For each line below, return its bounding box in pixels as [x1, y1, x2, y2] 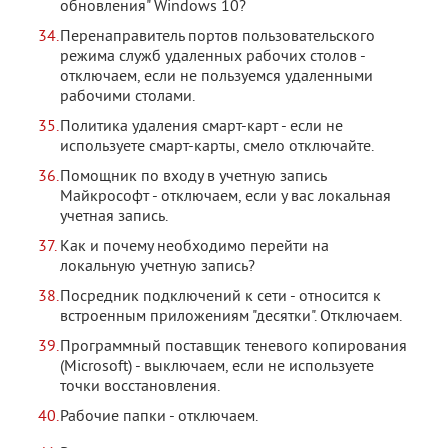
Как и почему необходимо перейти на [60, 237, 329, 257]
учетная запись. [60, 207, 168, 227]
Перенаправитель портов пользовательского [60, 27, 375, 47]
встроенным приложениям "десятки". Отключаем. [60, 307, 402, 327]
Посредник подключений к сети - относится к [60, 287, 381, 307]
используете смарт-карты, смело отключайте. [60, 137, 374, 157]
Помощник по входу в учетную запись [60, 167, 326, 187]
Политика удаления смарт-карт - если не [60, 117, 343, 137]
